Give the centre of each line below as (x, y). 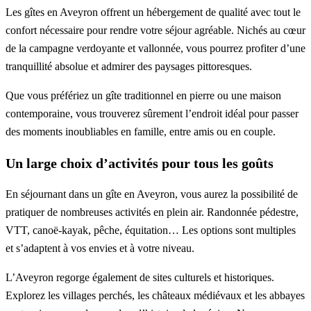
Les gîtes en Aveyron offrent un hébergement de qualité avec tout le (153, 12)
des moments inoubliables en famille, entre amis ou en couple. (141, 132)
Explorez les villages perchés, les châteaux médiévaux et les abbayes (155, 296)
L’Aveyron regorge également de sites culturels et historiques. (140, 278)
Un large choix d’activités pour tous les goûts (140, 163)
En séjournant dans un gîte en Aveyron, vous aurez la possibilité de (152, 194)
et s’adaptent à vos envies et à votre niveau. (100, 249)
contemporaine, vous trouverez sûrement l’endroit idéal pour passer (152, 114)
